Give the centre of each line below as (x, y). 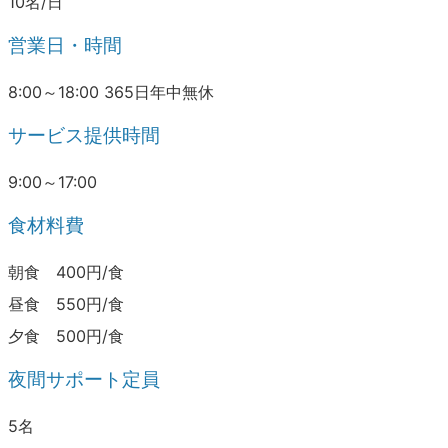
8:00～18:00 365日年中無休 (111, 92)
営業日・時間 (65, 46)
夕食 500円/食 (66, 336)
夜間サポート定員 (84, 380)
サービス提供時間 (84, 136)
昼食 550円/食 (66, 304)
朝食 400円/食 (66, 272)
